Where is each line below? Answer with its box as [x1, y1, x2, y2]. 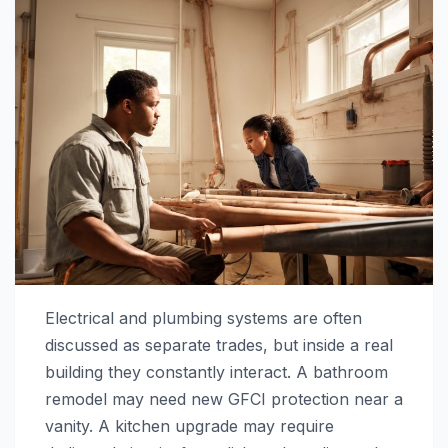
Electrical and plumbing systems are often [45, 308, 362, 329]
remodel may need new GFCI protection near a [45, 389, 403, 410]
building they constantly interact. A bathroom [45, 362, 388, 383]
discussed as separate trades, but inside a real [45, 335, 393, 356]
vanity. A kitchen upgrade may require [45, 416, 334, 437]
